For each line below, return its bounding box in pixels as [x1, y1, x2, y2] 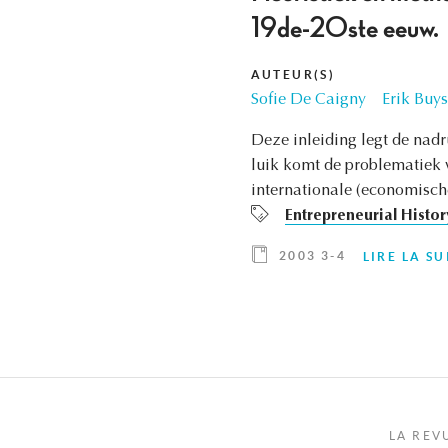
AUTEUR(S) [250, 68, 336, 82]
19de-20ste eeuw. [250, 14, 439, 45]
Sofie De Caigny [250, 92, 366, 109]
